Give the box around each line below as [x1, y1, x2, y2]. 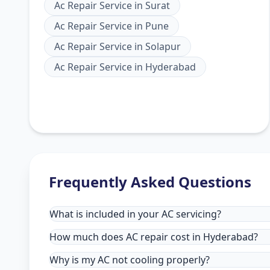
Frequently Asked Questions [49, 172, 251, 192]
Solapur [145, 40, 181, 53]
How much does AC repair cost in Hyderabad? [49, 230, 258, 243]
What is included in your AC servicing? [49, 207, 221, 221]
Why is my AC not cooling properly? [49, 253, 210, 266]
